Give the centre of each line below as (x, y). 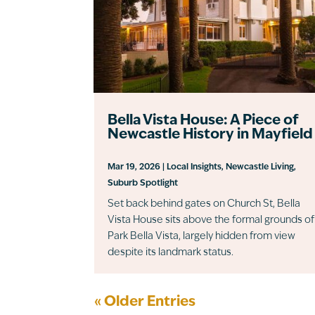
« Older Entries (145, 302)
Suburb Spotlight (143, 183)
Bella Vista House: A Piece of (203, 121)
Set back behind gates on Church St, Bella (204, 204)
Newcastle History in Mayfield (211, 135)
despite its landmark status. (171, 252)
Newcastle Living (260, 167)
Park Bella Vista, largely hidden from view (202, 236)
